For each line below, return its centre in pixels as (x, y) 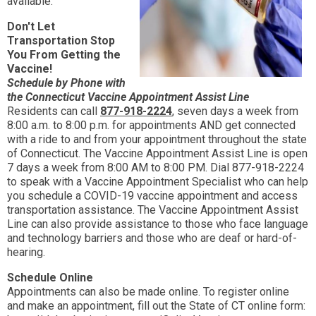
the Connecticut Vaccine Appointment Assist (118, 97)
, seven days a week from (235, 111)
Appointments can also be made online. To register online (148, 292)
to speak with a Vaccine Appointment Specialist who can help (158, 182)
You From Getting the (64, 55)
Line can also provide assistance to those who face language (158, 224)
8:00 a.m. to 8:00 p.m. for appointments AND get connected (151, 126)
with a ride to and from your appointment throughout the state (157, 140)
